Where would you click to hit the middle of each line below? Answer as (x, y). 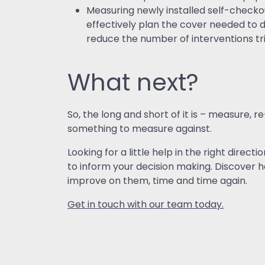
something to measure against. (140, 130)
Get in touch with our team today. (146, 205)
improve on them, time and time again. (159, 182)
